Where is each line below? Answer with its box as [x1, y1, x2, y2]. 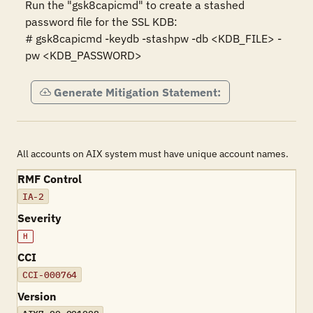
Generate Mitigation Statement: [54, 85, 221, 99]
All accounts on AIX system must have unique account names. [17, 147, 289, 160]
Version [17, 289, 57, 303]
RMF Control [17, 172, 82, 186]
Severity [17, 211, 61, 225]
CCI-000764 [22, 268, 78, 281]
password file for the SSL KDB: [25, 15, 177, 29]
